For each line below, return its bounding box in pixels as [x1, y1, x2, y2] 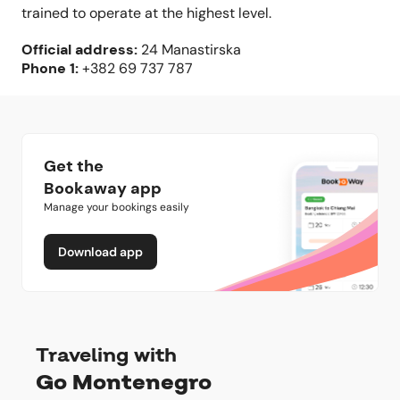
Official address [21, 40, 134, 59]
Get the [44, 155, 104, 177]
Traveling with [36, 342, 177, 368]
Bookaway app [44, 178, 162, 199]
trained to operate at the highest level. [21, 4, 271, 22]
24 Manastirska [141, 40, 241, 59]
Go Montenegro [36, 368, 212, 396]
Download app [58, 244, 143, 260]
